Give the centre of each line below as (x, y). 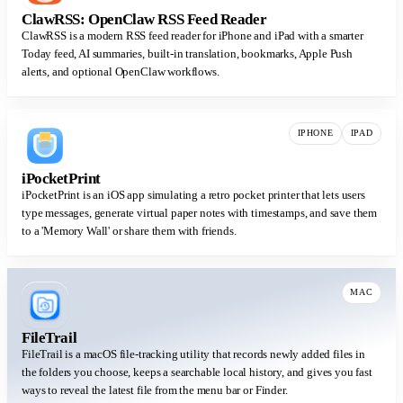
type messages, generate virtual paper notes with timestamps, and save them (200, 213)
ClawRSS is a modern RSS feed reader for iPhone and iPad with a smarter (193, 36)
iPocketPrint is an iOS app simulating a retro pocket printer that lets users (193, 195)
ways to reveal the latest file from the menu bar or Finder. (155, 390)
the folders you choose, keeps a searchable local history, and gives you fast (197, 372)
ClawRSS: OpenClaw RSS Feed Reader (144, 19)
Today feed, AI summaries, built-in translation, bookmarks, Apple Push (187, 54)
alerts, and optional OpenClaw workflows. (121, 72)
